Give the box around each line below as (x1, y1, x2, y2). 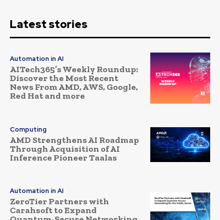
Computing (10, 125, 47, 134)
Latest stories (10, 17, 87, 31)
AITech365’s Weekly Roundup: (10, 64, 138, 75)
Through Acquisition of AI (10, 143, 120, 154)
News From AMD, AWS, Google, (10, 82, 138, 93)
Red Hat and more (10, 90, 85, 102)
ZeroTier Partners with (10, 196, 109, 207)
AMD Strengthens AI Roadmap (10, 134, 139, 145)
